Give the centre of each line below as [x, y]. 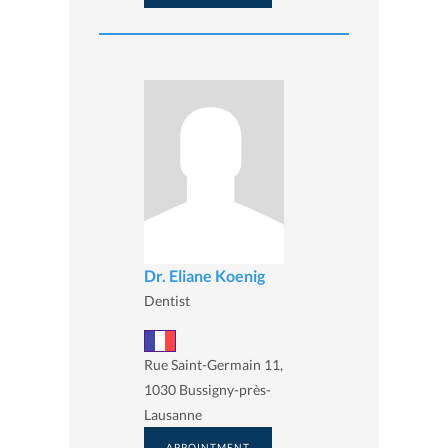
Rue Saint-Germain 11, [213, 364]
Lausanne [173, 414]
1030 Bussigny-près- [207, 389]
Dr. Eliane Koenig [204, 276]
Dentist [167, 301]
